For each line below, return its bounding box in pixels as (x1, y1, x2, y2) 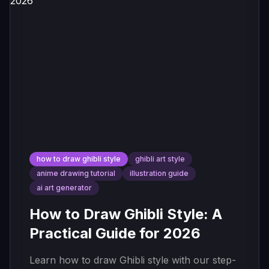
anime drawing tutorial (37, 169, 115, 178)
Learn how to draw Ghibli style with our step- (29, 254, 236, 266)
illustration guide (130, 169, 189, 178)
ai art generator (37, 183, 92, 192)
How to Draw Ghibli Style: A (29, 205, 222, 223)
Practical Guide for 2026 (29, 225, 201, 242)
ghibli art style (135, 154, 185, 163)
